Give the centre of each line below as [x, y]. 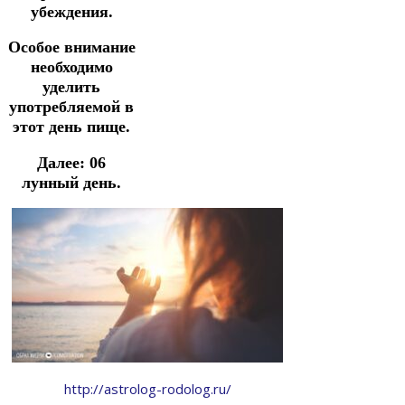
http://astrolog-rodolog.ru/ [147, 389]
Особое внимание [71, 47]
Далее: [63, 162]
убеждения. [71, 11]
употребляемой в [71, 107]
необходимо [71, 67]
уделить [71, 87]
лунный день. [71, 182]
